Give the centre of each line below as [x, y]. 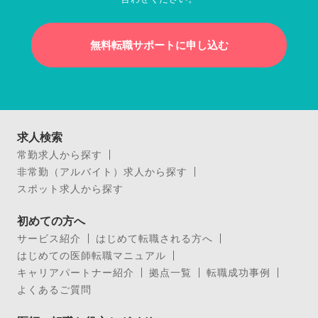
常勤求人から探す [60, 154]
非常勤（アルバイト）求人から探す [102, 171]
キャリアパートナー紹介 [76, 272]
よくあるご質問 [54, 289]
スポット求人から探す [70, 188]
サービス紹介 [49, 238]
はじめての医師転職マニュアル [92, 255]
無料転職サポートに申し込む [159, 45]
